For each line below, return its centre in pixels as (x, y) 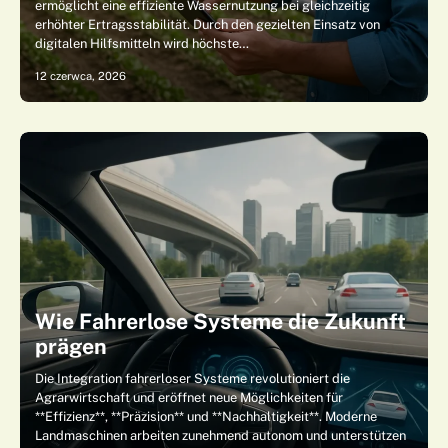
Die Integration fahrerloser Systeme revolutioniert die (192, 378)
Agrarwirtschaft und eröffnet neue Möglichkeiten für (189, 397)
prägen (71, 346)
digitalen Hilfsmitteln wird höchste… (142, 43)
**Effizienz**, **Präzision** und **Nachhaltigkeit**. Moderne (206, 416)
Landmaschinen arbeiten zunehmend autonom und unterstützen (220, 435)
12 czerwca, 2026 (80, 76)
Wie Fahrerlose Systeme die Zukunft (220, 321)
